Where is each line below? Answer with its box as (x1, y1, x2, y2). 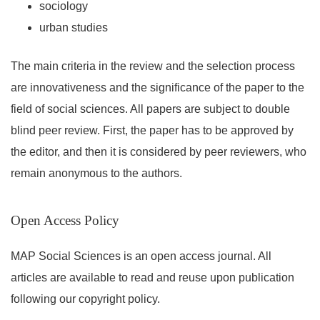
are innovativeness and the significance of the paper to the (11, 81, 304, 94)
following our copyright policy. (11, 292, 160, 305)
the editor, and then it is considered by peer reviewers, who (11, 146, 306, 159)
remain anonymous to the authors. (11, 167, 182, 180)
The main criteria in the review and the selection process (11, 60, 295, 73)
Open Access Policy (11, 212, 119, 228)
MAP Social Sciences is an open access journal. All (11, 249, 271, 262)
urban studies (39, 21, 108, 34)
